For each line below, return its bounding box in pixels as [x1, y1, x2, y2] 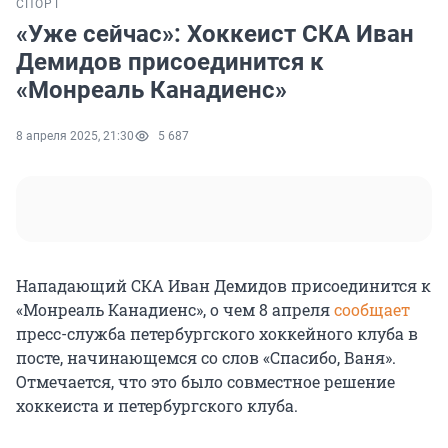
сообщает [334, 299, 410, 321]
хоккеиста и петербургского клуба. [16, 395, 298, 417]
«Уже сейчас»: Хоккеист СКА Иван [16, 20, 414, 49]
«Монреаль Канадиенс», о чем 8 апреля [16, 299, 334, 321]
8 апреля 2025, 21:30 [16, 129, 134, 144]
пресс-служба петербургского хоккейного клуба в [16, 323, 418, 345]
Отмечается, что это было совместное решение [16, 371, 395, 393]
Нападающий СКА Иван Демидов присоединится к [16, 275, 431, 297]
